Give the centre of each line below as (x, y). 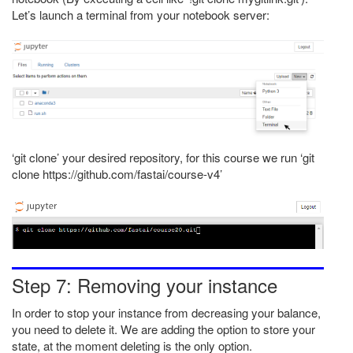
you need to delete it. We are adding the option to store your (163, 329)
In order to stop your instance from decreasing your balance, (166, 312)
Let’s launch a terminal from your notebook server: (141, 14)
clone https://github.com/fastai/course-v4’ (117, 173)
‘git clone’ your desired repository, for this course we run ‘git (163, 157)
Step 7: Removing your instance (145, 284)
